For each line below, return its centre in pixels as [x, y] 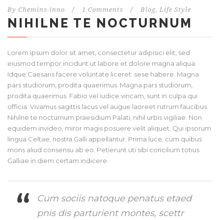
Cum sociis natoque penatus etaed [114, 199]
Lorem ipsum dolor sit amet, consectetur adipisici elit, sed [99, 53]
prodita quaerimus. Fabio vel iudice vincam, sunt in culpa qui [102, 96]
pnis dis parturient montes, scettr [110, 213]
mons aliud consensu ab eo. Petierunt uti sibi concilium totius [103, 150]
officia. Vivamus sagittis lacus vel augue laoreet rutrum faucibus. [108, 107]
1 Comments [103, 10]
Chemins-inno [41, 10]
